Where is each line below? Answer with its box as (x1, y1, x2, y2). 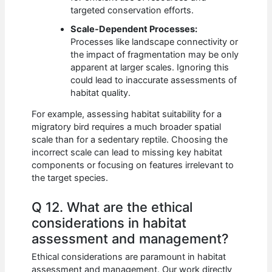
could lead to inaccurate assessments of (70, 74, 237, 86)
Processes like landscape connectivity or (70, 36, 239, 47)
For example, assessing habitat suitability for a (32, 109, 222, 120)
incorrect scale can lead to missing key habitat (32, 147, 223, 158)
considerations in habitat (32, 214, 187, 231)
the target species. (32, 172, 109, 184)
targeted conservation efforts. (70, 4, 194, 16)
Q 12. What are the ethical (32, 199, 193, 215)
